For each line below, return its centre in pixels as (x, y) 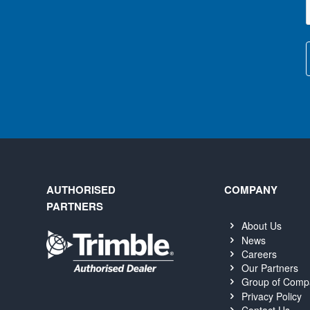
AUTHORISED (81, 190)
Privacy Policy (272, 296)
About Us (262, 226)
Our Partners (270, 268)
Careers (259, 254)
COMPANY (250, 190)
